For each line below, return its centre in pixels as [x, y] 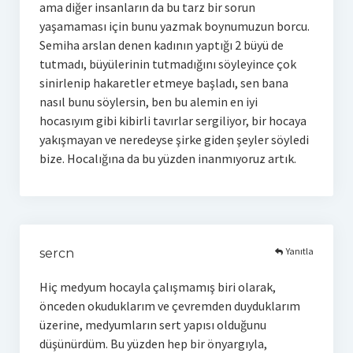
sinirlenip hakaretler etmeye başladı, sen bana [163, 82]
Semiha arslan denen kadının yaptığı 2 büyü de [161, 45]
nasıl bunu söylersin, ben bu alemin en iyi [148, 101]
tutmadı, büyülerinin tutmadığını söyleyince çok [167, 63]
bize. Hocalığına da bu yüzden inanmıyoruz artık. [167, 158]
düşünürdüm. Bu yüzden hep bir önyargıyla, [153, 343]
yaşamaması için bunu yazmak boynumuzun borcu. [174, 26]
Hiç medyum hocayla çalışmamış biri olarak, [157, 286]
